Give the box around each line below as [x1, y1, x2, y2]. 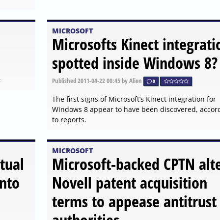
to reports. [52, 114, 86, 124]
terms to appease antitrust [52, 190, 217, 212]
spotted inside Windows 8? [52, 52, 218, 73]
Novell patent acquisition [52, 171, 207, 193]
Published [52, 76, 78, 85]
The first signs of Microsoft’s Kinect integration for [52, 94, 216, 104]
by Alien [120, 76, 143, 85]
